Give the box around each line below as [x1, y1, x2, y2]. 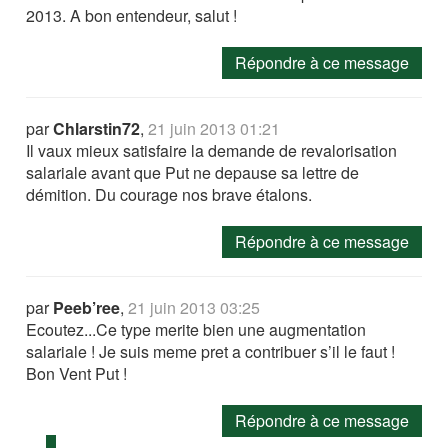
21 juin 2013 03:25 [128, 295, 261, 319]
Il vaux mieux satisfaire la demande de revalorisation [26, 138, 398, 162]
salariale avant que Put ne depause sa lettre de [26, 160, 360, 184]
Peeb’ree [53, 295, 121, 319]
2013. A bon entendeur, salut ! [26, 3, 238, 27]
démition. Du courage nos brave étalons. [26, 182, 313, 206]
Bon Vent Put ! [26, 361, 128, 385]
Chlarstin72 [53, 116, 141, 140]
